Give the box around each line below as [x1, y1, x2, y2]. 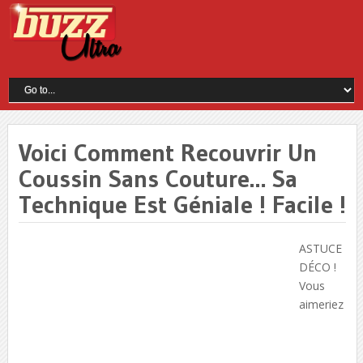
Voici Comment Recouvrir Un [18, 137, 317, 168]
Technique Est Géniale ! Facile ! [18, 189, 346, 220]
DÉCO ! [298, 258, 336, 275]
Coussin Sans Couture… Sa [18, 163, 297, 194]
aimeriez [298, 296, 344, 312]
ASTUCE [298, 240, 342, 256]
